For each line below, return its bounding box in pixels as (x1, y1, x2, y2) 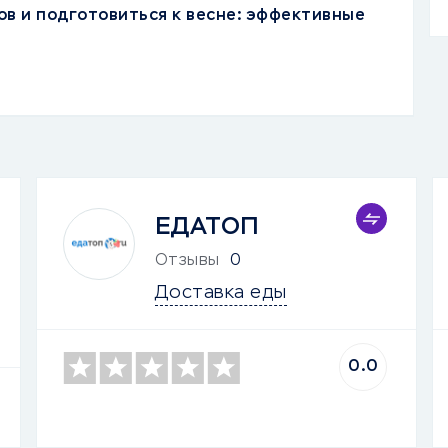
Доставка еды (154, 284, 287, 302)
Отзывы (154, 253, 220, 269)
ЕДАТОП (154, 215, 260, 239)
